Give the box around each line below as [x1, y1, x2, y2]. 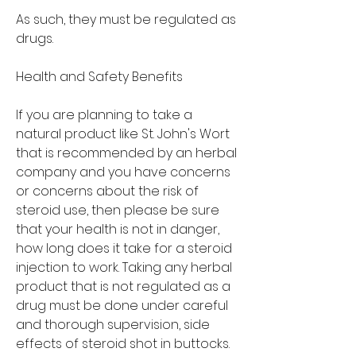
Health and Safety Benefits [16, 67, 183, 86]
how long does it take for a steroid [16, 238, 232, 257]
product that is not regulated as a [16, 277, 230, 296]
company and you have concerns [16, 162, 230, 181]
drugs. [16, 29, 53, 48]
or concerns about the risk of [16, 181, 199, 200]
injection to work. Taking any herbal [16, 257, 232, 277]
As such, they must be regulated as [16, 10, 236, 29]
